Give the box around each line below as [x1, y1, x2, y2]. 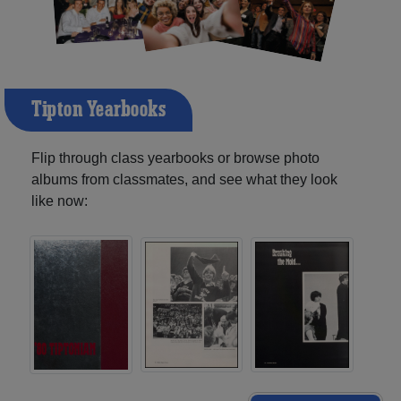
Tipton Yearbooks [31, 96, 166, 125]
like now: [31, 193, 88, 209]
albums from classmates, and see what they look [31, 172, 337, 188]
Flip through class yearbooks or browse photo [31, 150, 320, 166]
